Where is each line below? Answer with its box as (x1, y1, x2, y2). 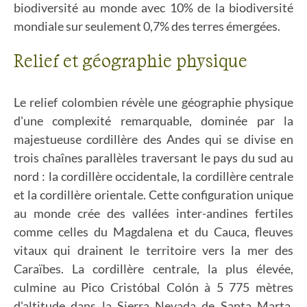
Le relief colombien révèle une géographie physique (14, 95, 293, 110)
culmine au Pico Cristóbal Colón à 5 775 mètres (14, 280, 293, 295)
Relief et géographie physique (14, 49, 247, 71)
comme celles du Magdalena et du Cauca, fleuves (14, 224, 293, 239)
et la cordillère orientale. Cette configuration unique (14, 187, 293, 202)
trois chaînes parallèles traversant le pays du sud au (14, 150, 293, 165)
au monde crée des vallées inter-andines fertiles (14, 206, 293, 221)
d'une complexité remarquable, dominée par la (14, 113, 293, 128)
